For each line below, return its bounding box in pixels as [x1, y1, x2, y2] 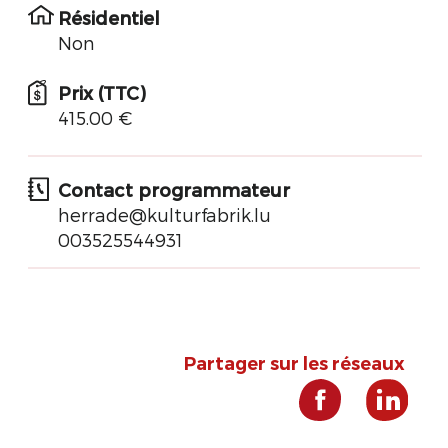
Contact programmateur [58, 179, 290, 200]
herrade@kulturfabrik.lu [58, 204, 271, 225]
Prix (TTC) [58, 82, 145, 103]
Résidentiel [58, 7, 160, 28]
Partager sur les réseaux [184, 353, 405, 375]
